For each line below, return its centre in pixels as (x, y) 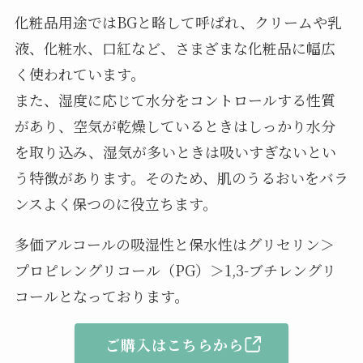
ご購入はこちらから (175, 345)
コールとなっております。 (101, 295)
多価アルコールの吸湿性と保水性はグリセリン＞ (174, 243)
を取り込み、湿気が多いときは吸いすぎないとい (175, 151)
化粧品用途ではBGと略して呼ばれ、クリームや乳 (178, 21)
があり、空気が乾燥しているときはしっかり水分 (175, 125)
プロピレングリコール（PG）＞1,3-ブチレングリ (175, 269)
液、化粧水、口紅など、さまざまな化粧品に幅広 (175, 47)
